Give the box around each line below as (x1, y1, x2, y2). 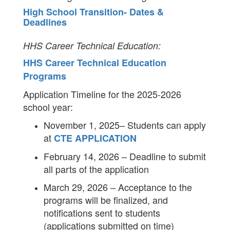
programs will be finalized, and (44, 193, 168, 206)
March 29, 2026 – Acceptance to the (44, 180, 192, 194)
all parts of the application (44, 162, 149, 176)
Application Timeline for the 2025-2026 (23, 87, 181, 101)
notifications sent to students (44, 206, 160, 219)
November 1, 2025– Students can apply (44, 118, 206, 131)
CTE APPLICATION (54, 131, 137, 145)
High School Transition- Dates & (23, 5, 164, 18)
